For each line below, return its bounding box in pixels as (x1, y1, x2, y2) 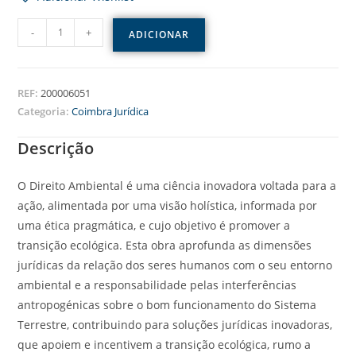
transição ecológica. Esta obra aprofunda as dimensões (17, 237, 312, 253)
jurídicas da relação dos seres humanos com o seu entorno (17, 257, 333, 273)
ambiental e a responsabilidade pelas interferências (17, 277, 297, 292)
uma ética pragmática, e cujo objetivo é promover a (17, 217, 291, 233)
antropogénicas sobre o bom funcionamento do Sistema (17, 296, 317, 312)
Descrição (17, 137, 95, 159)
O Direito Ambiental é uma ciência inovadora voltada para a (17, 177, 337, 193)
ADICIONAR (129, 27, 190, 41)
